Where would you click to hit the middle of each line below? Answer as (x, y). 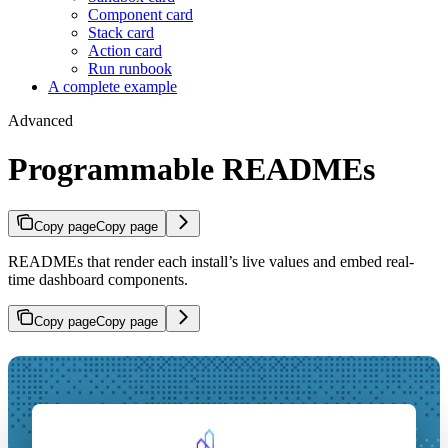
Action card (125, 50)
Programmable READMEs (191, 169)
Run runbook (130, 68)
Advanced (40, 120)
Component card (140, 14)
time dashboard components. (98, 279)
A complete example (112, 86)
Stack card (121, 32)
